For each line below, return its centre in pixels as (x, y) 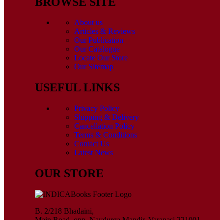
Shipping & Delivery (107, 117)
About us (88, 23)
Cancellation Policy (104, 126)
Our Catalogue (97, 49)
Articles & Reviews (105, 31)
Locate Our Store (101, 58)
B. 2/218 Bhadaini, (64, 211)
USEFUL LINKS (77, 88)
